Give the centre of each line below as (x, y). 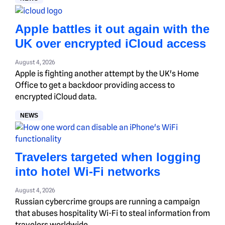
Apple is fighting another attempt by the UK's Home (107, 73)
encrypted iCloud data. (56, 96)
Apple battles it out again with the (112, 29)
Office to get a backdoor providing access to (95, 85)
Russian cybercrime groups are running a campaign (107, 201)
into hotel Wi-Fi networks (88, 171)
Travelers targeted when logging (108, 157)
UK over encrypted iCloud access (110, 43)
